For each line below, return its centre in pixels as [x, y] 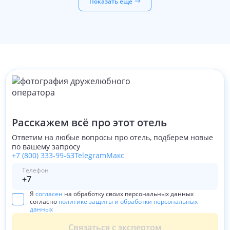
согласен [49, 194]
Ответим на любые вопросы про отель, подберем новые [112, 137]
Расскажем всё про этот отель [89, 122]
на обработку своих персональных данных [129, 194]
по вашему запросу [46, 147]
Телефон [35, 170]
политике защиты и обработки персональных [128, 202]
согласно [43, 202]
